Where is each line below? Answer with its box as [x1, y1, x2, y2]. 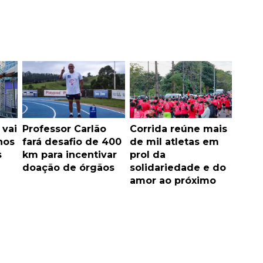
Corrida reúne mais [129, 123, 227, 135]
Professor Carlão [22, 123, 106, 135]
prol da [129, 149, 166, 161]
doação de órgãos [22, 162, 114, 174]
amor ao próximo [129, 175, 216, 187]
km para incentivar [22, 149, 117, 161]
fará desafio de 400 [22, 136, 122, 148]
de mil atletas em [129, 136, 219, 148]
